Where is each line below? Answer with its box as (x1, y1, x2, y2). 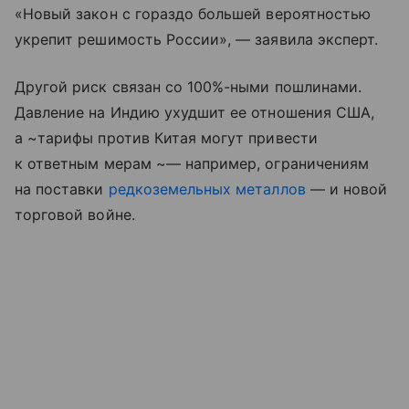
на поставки (15, 179, 109, 198)
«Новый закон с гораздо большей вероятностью (15, 4, 372, 23)
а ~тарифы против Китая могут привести (15, 128, 318, 147)
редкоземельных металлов (108, 179, 306, 198)
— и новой (305, 179, 388, 198)
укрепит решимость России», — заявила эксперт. (15, 29, 379, 48)
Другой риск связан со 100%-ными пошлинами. (15, 77, 362, 96)
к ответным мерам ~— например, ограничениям (15, 153, 370, 173)
